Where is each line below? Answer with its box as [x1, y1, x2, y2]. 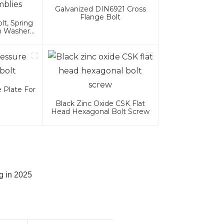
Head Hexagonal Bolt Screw [51, 107, 150, 116]
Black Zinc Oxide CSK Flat [55, 99, 145, 108]
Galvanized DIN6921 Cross [54, 4, 146, 14]
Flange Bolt [80, 12, 121, 22]
